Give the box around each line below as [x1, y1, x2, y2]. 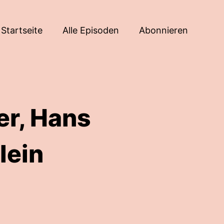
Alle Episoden [62, 24, 119, 35]
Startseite [1, 24, 42, 35]
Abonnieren [139, 24, 188, 35]
